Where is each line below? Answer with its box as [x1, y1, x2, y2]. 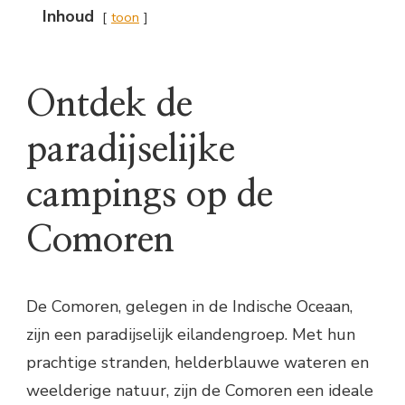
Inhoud [42, 5, 94, 27]
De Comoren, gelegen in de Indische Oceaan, [26, 296, 353, 318]
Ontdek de [26, 87, 193, 124]
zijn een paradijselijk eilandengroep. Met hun [26, 324, 355, 346]
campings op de [26, 177, 273, 214]
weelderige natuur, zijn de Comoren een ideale [26, 380, 373, 402]
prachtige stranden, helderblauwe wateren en [26, 352, 369, 374]
